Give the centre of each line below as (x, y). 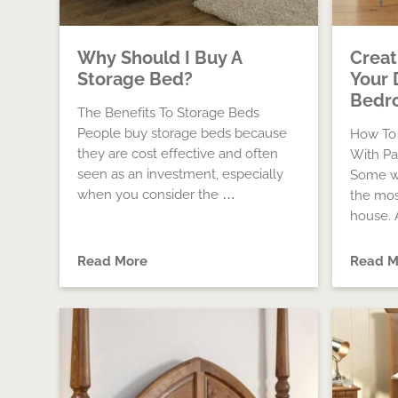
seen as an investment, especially (181, 174)
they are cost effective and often (178, 154)
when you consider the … (157, 195)
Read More (113, 261)
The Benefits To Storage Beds (169, 113)
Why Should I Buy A (160, 58)
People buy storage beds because (183, 133)
